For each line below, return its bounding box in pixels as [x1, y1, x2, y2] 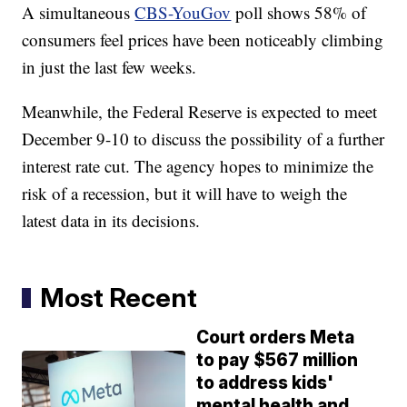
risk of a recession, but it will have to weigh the [22, 181, 348, 204]
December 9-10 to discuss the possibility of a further [22, 126, 385, 150]
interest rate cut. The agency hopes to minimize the [22, 154, 374, 177]
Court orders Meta [196, 326, 355, 348]
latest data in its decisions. [22, 208, 201, 232]
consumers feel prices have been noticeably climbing [22, 27, 384, 51]
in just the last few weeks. [22, 55, 197, 78]
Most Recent [40, 281, 198, 313]
